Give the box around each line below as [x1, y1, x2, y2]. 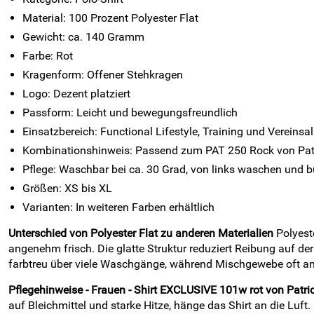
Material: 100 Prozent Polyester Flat [22, 11, 198, 25]
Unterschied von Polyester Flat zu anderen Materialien [8, 226, 273, 240]
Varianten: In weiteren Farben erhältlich [22, 200, 214, 214]
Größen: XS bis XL [22, 182, 112, 195]
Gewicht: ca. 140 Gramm [22, 30, 144, 43]
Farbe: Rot [22, 49, 73, 62]
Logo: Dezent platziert [22, 87, 130, 100]
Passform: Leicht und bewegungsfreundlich [22, 106, 238, 119]
